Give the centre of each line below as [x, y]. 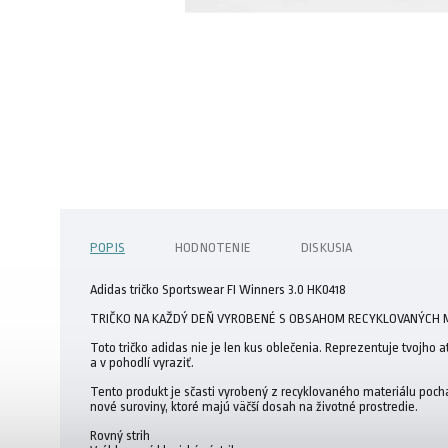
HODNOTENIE [213, 247]
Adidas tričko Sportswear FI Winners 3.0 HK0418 [218, 289]
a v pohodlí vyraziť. [142, 362]
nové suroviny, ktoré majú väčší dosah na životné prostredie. [254, 406]
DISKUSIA [327, 247]
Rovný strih [120, 435]
